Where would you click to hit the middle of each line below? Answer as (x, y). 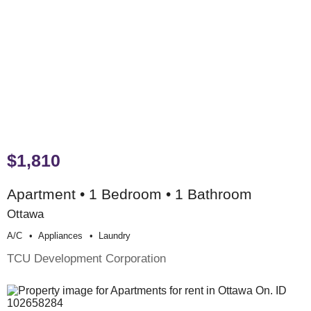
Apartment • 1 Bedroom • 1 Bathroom (129, 194)
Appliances (60, 236)
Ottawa (25, 214)
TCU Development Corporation (86, 259)
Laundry (115, 236)
